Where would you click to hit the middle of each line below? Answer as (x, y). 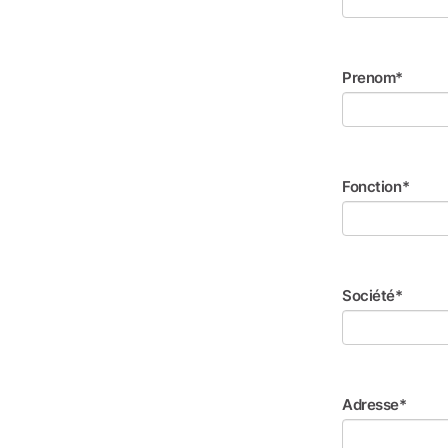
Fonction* (376, 186)
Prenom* (373, 77)
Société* (372, 295)
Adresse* (374, 404)
